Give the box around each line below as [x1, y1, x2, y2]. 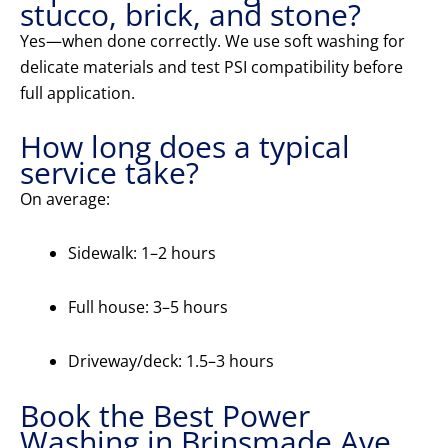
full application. [20, 82, 135, 105]
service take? [20, 152, 199, 194]
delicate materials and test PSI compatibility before [20, 56, 403, 79]
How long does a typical [20, 126, 350, 168]
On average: [20, 188, 110, 211]
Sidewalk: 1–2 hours [68, 242, 216, 265]
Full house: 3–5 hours [68, 296, 228, 319]
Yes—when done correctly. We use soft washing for [20, 30, 405, 53]
